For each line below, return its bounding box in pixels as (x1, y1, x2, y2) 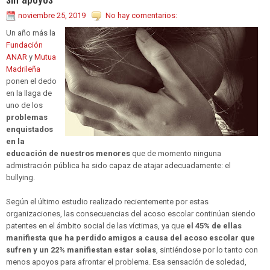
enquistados (6, 125, 53, 134)
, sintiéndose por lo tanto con (156, 245, 258, 255)
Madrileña (6, 64, 40, 74)
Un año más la (6, 28, 55, 38)
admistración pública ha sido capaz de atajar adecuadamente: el (6, 161, 231, 171)
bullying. (6, 173, 35, 183)
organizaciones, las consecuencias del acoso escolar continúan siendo (6, 209, 256, 219)
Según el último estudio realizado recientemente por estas (6, 197, 209, 207)
